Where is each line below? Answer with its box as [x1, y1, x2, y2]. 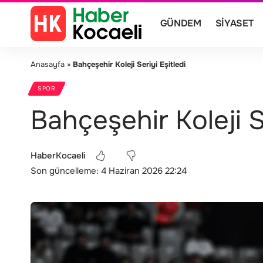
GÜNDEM [160, 17, 201, 29]
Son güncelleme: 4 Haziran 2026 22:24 [31, 165, 187, 177]
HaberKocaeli [31, 150, 85, 161]
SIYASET [215, 17, 254, 29]
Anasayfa [31, 59, 65, 69]
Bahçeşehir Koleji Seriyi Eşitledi [73, 59, 186, 69]
